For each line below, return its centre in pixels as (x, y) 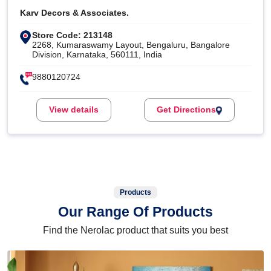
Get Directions (186, 110)
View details (74, 110)
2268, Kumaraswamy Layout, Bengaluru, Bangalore (131, 45)
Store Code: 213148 (72, 35)
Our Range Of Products (135, 212)
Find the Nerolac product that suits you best (135, 230)
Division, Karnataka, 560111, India (97, 55)
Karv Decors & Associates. (74, 13)
